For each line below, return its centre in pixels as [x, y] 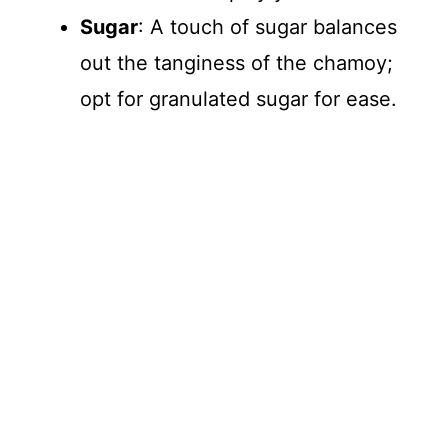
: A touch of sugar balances [267, 26]
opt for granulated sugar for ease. [238, 98]
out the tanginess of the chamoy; [236, 62]
